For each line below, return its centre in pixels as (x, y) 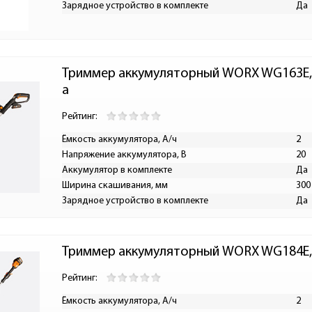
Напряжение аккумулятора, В (124, 155)
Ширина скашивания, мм (115, 186)
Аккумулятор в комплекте (117, 170)
